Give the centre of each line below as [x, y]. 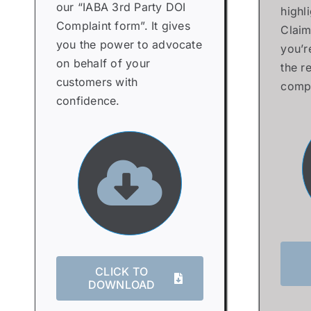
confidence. [88, 101]
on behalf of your [103, 63]
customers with [97, 82]
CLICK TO [122, 271]
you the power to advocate [129, 44]
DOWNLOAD [121, 284]
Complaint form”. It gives [123, 26]
